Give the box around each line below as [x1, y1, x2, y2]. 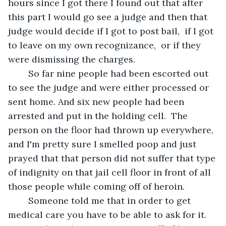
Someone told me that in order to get [18, 194, 28, 206]
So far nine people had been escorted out [18, 67, 28, 79]
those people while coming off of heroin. [8, 180, 187, 192]
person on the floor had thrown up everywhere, [8, 124, 216, 136]
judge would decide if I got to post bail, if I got [8, 25, 216, 37]
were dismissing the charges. [8, 53, 140, 65]
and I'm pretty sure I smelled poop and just [8, 138, 199, 150]
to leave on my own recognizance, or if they [8, 39, 203, 51]
